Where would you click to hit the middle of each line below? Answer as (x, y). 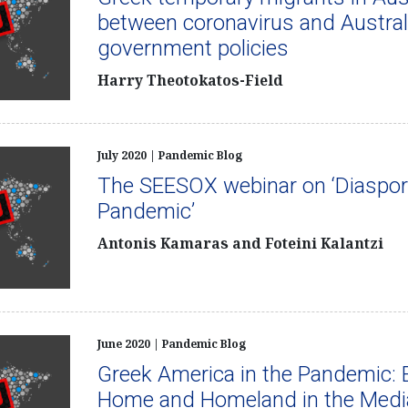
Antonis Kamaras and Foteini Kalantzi (240, 243)
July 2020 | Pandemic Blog (169, 155)
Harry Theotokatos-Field (190, 80)
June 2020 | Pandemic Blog (171, 343)
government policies (193, 48)
